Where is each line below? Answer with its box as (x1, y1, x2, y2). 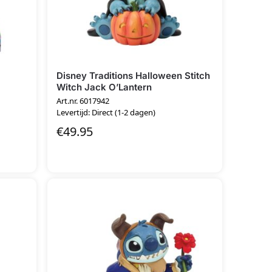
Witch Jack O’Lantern (56, 81, 152, 93)
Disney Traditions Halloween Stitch (56, 69, 211, 81)
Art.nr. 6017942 (56, 95, 110, 107)
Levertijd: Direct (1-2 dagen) (56, 107, 156, 118)
